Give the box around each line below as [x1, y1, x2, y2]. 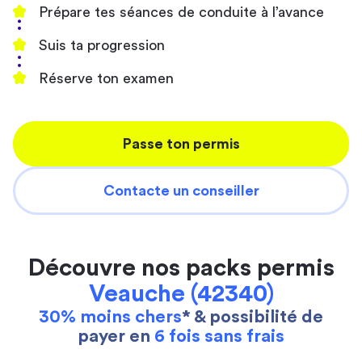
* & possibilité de [182, 308, 323, 326]
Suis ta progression [39, 38, 165, 53]
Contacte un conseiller [103, 183, 259, 198]
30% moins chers [39, 308, 182, 326]
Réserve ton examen [39, 71, 174, 86]
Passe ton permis [122, 137, 240, 151]
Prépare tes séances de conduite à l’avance [39, 5, 324, 19]
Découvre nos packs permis [27, 256, 335, 280]
